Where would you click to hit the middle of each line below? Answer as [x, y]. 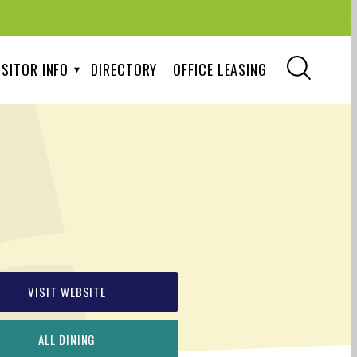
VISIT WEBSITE [67, 292]
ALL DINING [67, 339]
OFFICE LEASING [220, 69]
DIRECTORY [124, 69]
